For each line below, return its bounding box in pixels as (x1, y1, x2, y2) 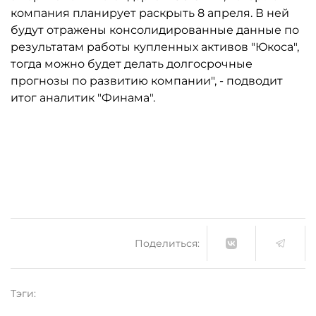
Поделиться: (135, 236, 200, 250)
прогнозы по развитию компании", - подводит (11, 74, 283, 87)
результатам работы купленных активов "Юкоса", (11, 40, 299, 54)
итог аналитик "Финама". (11, 91, 155, 104)
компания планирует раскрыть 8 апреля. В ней (11, 6, 289, 20)
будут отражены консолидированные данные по (11, 23, 299, 37)
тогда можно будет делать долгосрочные (11, 57, 253, 71)
